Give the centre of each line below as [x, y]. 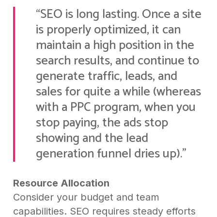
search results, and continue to [117, 61]
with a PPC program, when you [116, 108]
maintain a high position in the [115, 46]
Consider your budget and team [86, 197]
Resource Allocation [61, 183]
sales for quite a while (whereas [118, 92]
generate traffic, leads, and [106, 77]
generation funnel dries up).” [111, 154]
